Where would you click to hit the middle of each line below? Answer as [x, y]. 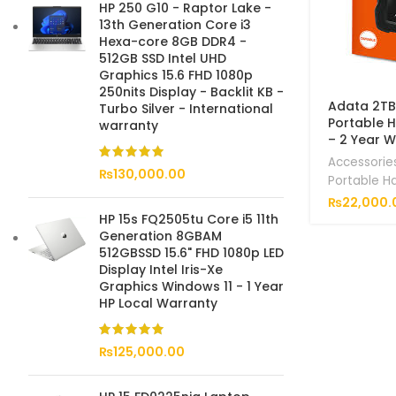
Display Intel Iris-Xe [161, 270]
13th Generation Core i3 [175, 25]
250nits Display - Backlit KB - [191, 92]
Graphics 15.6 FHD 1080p [176, 75]
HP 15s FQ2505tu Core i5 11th [189, 219]
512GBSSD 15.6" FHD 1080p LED [191, 253]
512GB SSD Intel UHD [163, 58]
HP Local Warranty [158, 303]
